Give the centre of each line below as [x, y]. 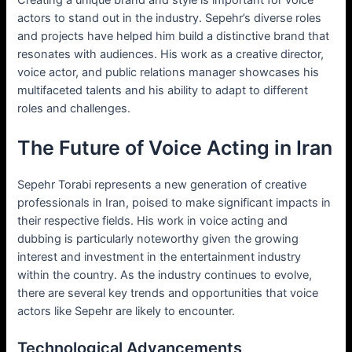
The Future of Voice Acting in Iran [175, 147]
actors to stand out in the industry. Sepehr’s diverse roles [170, 18]
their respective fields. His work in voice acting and [153, 220]
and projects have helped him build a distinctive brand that [174, 36]
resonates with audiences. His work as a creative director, [171, 54]
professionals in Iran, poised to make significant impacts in [174, 202]
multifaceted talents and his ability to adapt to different [163, 90]
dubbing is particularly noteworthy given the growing [158, 238]
